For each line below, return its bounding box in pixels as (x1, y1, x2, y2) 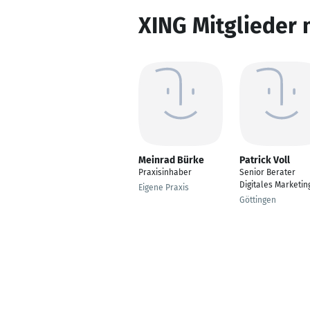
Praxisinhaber (138, 167, 192, 177)
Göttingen (239, 195, 276, 205)
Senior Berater (239, 167, 295, 177)
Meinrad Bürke (138, 154, 204, 166)
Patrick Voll (239, 154, 290, 166)
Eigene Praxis (138, 183, 189, 192)
